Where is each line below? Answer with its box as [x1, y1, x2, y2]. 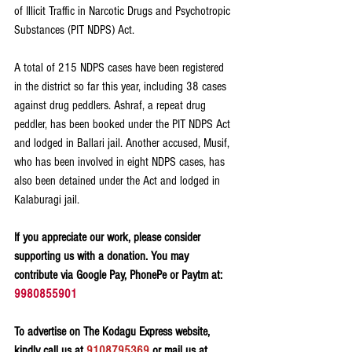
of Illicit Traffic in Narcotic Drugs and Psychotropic [14, 4, 233, 19]
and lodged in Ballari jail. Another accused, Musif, [14, 136, 233, 151]
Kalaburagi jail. [14, 192, 79, 207]
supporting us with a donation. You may [14, 249, 192, 264]
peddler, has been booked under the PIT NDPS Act [14, 117, 233, 132]
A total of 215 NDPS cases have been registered [14, 60, 227, 75]
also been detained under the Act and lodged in [14, 174, 223, 189]
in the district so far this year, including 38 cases [14, 79, 229, 94]
